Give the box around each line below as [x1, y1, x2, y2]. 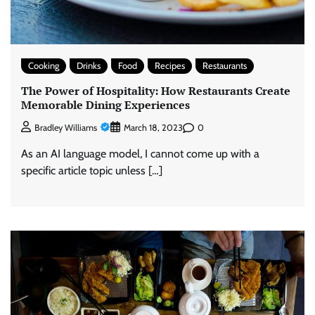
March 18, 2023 [124, 122, 183, 134]
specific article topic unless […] [21, 164, 162, 178]
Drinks [77, 60, 101, 72]
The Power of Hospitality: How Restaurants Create [21, 82, 290, 98]
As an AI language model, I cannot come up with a [21, 147, 259, 161]
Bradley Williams [34, 122, 97, 134]
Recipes [155, 60, 185, 72]
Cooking [28, 60, 59, 72]
